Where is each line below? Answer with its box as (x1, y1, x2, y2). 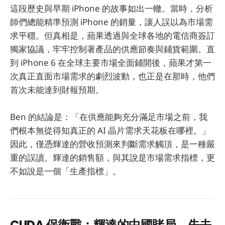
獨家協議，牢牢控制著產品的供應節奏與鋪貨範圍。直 (10, 43, 215, 55)
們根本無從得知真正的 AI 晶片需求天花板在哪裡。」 (10, 125, 210, 137)
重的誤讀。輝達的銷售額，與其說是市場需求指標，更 (10, 152, 215, 164)
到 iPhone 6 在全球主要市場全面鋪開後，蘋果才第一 (10, 57, 211, 69)
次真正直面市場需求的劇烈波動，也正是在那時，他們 (10, 70, 215, 82)
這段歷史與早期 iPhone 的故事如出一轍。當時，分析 (10, 3, 213, 15)
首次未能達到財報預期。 (10, 84, 104, 96)
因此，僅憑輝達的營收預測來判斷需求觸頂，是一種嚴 (10, 138, 215, 150)
